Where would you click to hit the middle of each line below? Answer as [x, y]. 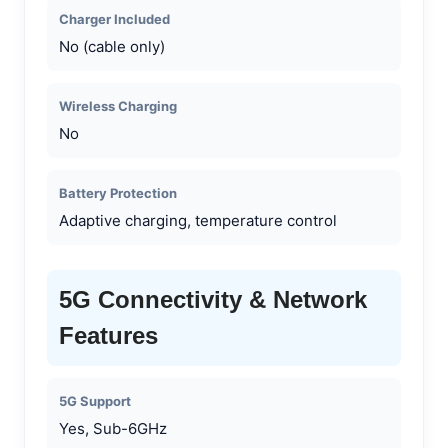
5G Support [95, 400]
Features [108, 335]
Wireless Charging [118, 105]
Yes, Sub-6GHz [113, 428]
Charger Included [114, 18]
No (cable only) [112, 46]
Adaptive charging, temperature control [198, 220]
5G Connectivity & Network [213, 299]
